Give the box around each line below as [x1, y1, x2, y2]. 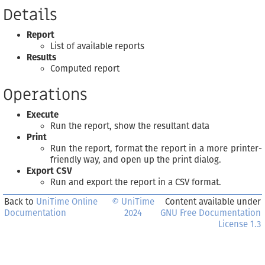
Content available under [165, 196, 261, 208]
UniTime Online [36, 196, 98, 208]
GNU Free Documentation [160, 208, 261, 219]
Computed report [50, 63, 119, 75]
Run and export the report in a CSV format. [50, 177, 221, 188]
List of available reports [50, 41, 144, 52]
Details [3, 5, 57, 26]
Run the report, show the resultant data [50, 121, 209, 132]
